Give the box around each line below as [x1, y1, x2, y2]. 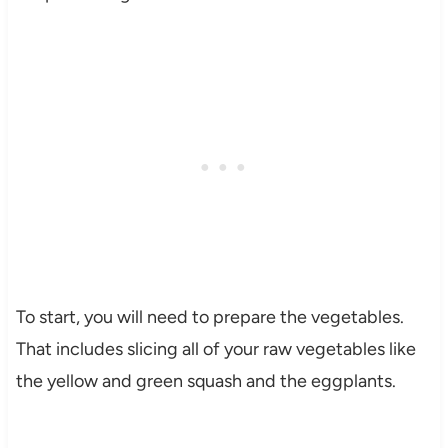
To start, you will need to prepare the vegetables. [15, 305, 404, 328]
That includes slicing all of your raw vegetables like [15, 337, 416, 360]
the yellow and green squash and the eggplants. [15, 369, 396, 392]
